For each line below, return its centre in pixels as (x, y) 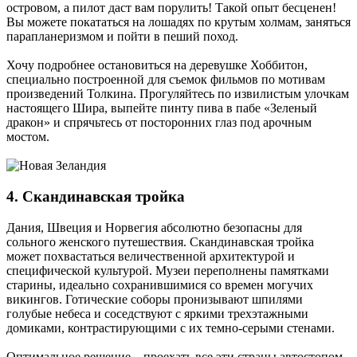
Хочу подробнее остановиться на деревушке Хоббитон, (157, 65)
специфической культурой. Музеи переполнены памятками (168, 270)
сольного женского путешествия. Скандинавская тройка (160, 241)
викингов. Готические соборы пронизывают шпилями (155, 299)
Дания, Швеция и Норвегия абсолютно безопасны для (154, 227)
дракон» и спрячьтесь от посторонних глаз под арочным (159, 123)
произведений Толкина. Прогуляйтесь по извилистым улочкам (178, 94)
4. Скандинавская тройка (96, 196)
